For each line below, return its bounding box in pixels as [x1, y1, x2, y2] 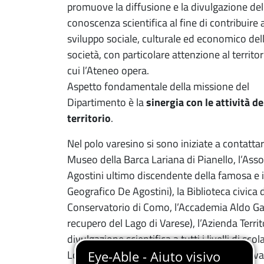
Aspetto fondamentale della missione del [67, 78, 249, 94]
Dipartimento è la [67, 94, 146, 110]
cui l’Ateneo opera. [67, 62, 149, 78]
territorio [67, 110, 111, 126]
